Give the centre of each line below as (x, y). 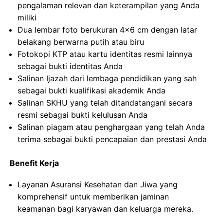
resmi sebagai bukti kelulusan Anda (82, 115)
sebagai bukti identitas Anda (70, 66)
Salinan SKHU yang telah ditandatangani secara (105, 103)
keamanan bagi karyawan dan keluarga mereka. (105, 209)
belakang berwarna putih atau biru (81, 42)
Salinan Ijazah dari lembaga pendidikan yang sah (107, 79)
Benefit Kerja (34, 163)
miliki (27, 18)
